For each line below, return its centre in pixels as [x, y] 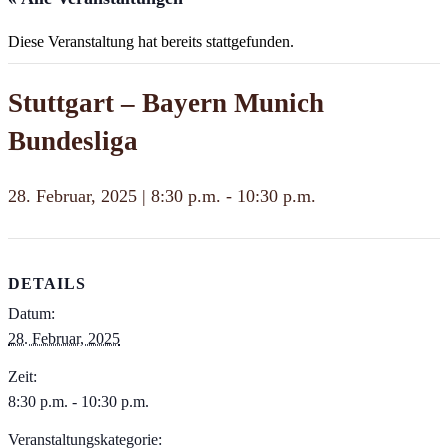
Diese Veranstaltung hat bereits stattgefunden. [151, 41]
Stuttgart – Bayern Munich [166, 103]
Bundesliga [73, 141]
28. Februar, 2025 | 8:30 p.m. [114, 195]
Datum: [31, 314]
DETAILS [47, 284]
